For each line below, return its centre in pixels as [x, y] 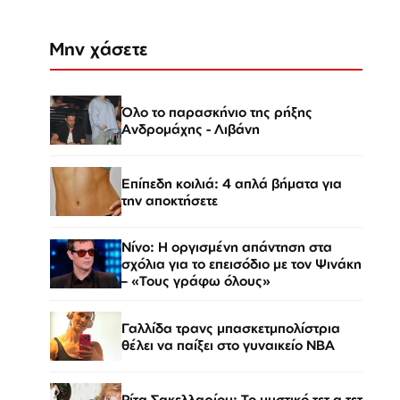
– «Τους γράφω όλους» [196, 281]
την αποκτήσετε [170, 200]
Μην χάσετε [99, 49]
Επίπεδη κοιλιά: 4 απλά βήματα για [232, 183]
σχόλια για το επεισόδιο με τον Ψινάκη [242, 264]
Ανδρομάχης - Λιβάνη [191, 129]
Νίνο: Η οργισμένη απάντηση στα [227, 247]
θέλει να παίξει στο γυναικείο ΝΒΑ [228, 345]
